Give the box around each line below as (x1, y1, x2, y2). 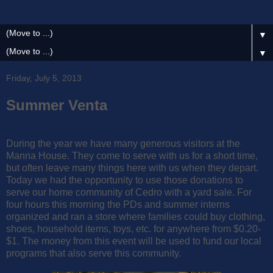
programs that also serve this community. (6, 247, 181, 258)
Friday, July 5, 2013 (6, 73, 82, 83)
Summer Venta (6, 97, 107, 113)
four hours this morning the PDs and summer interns (6, 199, 230, 210)
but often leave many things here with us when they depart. (6, 162, 258, 173)
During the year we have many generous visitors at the (6, 138, 240, 149)
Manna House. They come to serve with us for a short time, (6, 150, 258, 161)
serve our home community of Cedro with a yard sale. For (6, 186, 252, 197)
